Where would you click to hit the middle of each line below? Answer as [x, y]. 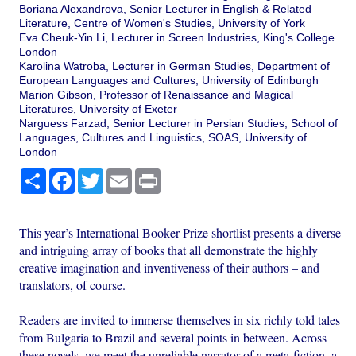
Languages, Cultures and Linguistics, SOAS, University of [163, 138]
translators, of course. [73, 285]
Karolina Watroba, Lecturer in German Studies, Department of [175, 66]
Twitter [120, 175]
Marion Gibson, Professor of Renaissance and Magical [157, 95]
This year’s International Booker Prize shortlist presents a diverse [180, 233]
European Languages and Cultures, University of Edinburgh [169, 81]
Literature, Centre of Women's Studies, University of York [163, 23]
